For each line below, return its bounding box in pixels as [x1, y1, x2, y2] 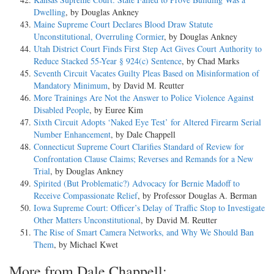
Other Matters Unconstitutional [34, 213, 141, 226]
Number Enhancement [34, 128, 111, 140]
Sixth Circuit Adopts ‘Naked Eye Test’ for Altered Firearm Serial [34, 116, 261, 128]
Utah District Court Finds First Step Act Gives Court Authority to [34, 42, 262, 54]
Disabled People [34, 103, 89, 116]
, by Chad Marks [182, 54, 239, 67]
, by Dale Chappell [111, 128, 176, 140]
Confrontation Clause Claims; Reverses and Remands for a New [34, 152, 253, 165]
